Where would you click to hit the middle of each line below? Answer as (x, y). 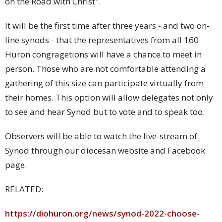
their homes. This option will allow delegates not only (109, 97)
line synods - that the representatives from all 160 (102, 40)
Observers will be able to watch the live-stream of (101, 136)
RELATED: (24, 189)
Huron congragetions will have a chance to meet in (103, 54)
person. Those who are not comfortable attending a (105, 68)
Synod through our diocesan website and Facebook (105, 150)
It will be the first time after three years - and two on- (107, 25)
